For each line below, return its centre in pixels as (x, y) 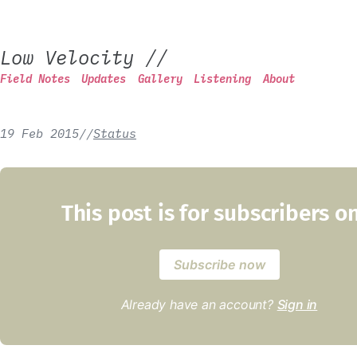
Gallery (160, 79)
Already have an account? (199, 304)
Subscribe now (219, 265)
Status (115, 133)
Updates (104, 79)
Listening (223, 79)
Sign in (297, 304)
